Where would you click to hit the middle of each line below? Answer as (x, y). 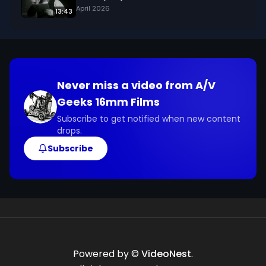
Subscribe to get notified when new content (149, 119)
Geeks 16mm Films (108, 102)
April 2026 (93, 8)
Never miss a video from (126, 85)
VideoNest (166, 254)
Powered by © (107, 254)
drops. (69, 131)
